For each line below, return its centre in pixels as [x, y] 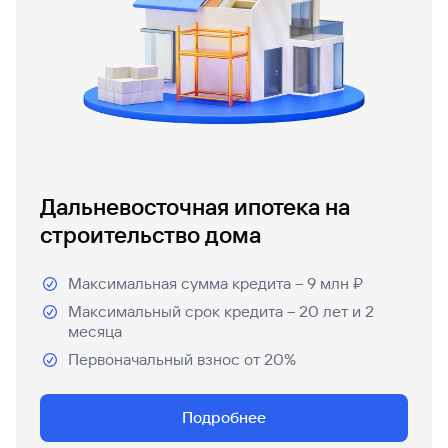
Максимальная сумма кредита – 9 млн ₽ [215, 283]
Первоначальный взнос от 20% [182, 359]
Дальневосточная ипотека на [195, 207]
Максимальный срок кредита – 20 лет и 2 [221, 311]
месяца [95, 331]
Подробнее [224, 417]
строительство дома [150, 235]
